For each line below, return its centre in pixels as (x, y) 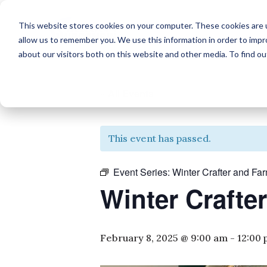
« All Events (127, 93)
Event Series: (143, 172)
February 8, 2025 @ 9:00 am (164, 237)
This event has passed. (160, 138)
